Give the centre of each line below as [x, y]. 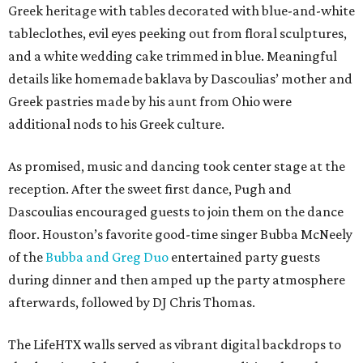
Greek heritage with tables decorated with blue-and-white [181, 11]
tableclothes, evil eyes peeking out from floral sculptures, [177, 34]
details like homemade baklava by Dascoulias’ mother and [180, 79]
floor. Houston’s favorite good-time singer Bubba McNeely [180, 235]
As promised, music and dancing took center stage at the [177, 167]
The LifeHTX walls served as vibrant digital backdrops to [175, 345]
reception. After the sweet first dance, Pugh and [150, 189]
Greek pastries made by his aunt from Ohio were [150, 102]
